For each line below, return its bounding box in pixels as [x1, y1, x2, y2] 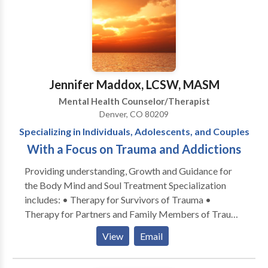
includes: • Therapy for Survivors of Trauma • [24, 194, 211, 205]
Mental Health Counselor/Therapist [58, 96, 210, 106]
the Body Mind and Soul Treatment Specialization [24, 179, 123, 191]
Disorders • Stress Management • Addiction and [24, 251, 224, 263]
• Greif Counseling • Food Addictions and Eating [24, 237, 223, 248]
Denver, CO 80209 [99, 109, 169, 119]
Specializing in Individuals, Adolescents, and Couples [19, 126, 249, 137]
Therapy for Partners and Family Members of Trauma [24, 208, 243, 220]
